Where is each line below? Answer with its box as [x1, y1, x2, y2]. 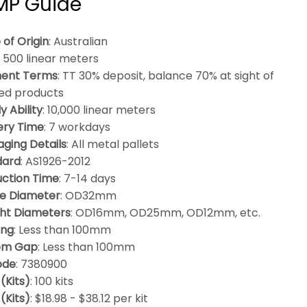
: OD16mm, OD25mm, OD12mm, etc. [70, 205, 260, 221]
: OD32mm [60, 188, 116, 204]
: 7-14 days [58, 171, 116, 186]
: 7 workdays [43, 119, 110, 135]
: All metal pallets [66, 136, 159, 152]
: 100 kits [29, 273, 73, 289]
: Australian [48, 34, 108, 49]
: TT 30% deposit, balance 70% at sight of [57, 68, 274, 84]
